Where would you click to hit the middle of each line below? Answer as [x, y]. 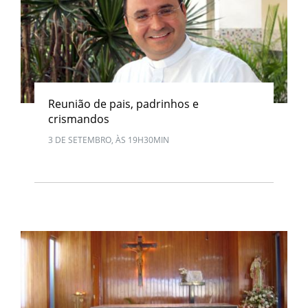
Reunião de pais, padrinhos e [123, 104]
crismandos [79, 119]
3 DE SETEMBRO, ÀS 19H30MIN [109, 140]
